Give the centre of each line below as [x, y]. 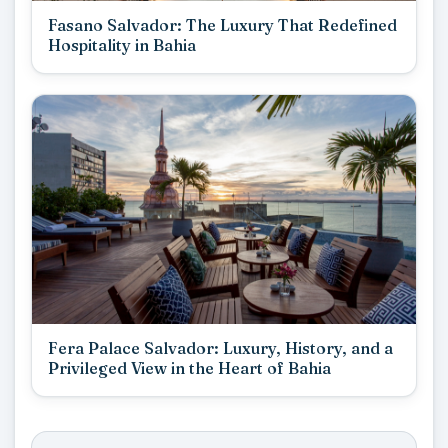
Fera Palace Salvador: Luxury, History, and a [220, 347]
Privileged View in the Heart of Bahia [189, 367]
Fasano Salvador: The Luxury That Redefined [222, 25]
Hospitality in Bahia [122, 45]
